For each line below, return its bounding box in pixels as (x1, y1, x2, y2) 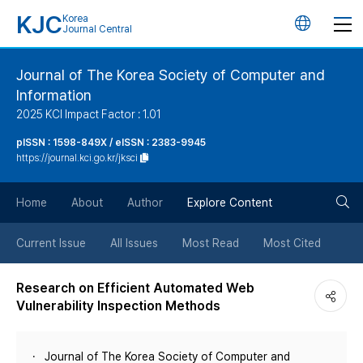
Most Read (182, 237, 239, 250)
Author (127, 196, 163, 209)
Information (16, 87, 92, 104)
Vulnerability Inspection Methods (16, 298, 220, 314)
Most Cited (263, 237, 321, 250)
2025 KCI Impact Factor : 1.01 (16, 108, 161, 121)
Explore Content (187, 196, 272, 209)
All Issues (110, 237, 158, 250)
